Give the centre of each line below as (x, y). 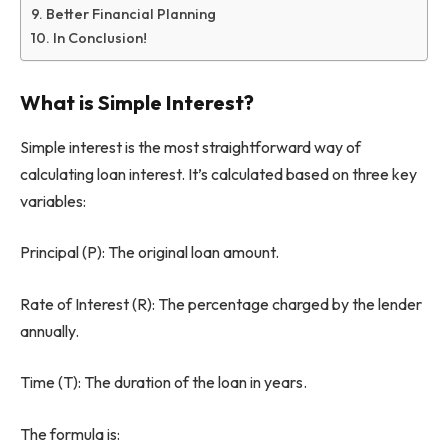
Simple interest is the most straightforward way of (190, 146)
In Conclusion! (99, 37)
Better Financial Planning (130, 13)
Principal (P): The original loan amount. (149, 252)
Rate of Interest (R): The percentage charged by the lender (221, 303)
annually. (49, 330)
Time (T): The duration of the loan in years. (163, 382)
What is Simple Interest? (137, 103)
